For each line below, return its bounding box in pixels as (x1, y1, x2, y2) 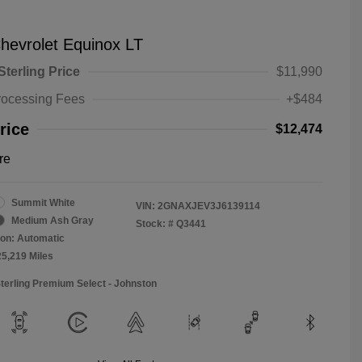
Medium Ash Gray (11, 214, 94, 226)
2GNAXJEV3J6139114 (158, 200, 260, 212)
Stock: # (136, 217, 174, 229)
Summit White (11, 196, 75, 208)
